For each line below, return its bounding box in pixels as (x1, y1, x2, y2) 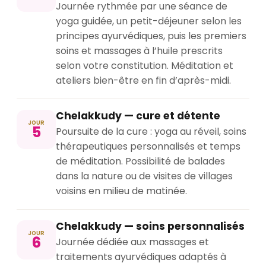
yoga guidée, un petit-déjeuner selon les (56, 14, 242, 28)
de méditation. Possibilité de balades (56, 154, 225, 169)
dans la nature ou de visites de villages (56, 169, 233, 183)
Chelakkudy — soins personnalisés (56, 219, 245, 234)
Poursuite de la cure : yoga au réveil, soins (56, 125, 246, 139)
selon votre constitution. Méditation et (56, 59, 233, 73)
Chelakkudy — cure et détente (56, 109, 220, 123)
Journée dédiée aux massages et (56, 235, 209, 249)
